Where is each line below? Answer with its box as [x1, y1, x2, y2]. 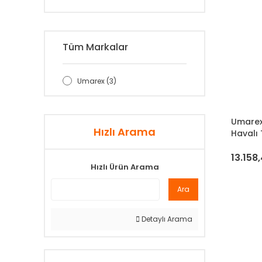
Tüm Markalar [63, 40, 128, 54]
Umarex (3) [77, 76, 116, 86]
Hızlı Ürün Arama [90, 161, 159, 173]
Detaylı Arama [140, 214, 192, 224]
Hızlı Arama [94, 125, 156, 139]
